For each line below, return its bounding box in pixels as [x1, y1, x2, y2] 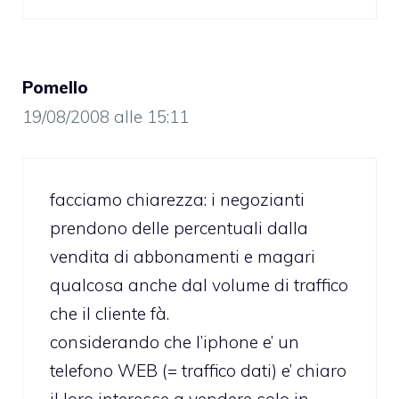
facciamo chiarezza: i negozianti [50, 188, 305, 210]
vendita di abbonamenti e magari [50, 245, 315, 267]
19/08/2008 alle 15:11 [22, 106, 189, 128]
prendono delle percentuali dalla [50, 216, 308, 239]
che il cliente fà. [50, 302, 169, 324]
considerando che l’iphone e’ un [50, 330, 299, 353]
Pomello [22, 77, 88, 99]
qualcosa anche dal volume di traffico [50, 273, 348, 296]
